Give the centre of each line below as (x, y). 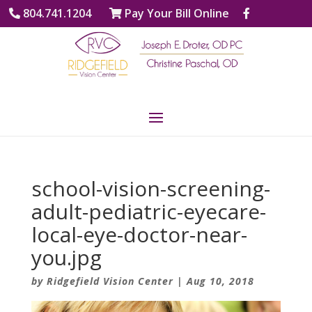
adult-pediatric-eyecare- (148, 211)
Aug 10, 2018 (220, 281)
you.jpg (66, 257)
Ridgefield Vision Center (110, 281)
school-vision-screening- (150, 188)
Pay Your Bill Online (175, 14)
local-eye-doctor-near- (139, 234)
